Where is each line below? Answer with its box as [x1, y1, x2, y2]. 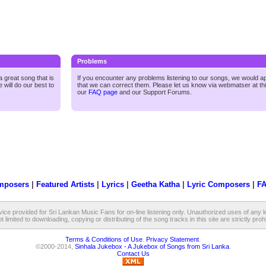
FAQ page [88, 88, 118, 96]
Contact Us [116, 249, 150, 257]
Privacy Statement [146, 235, 199, 243]
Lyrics [101, 180, 124, 189]
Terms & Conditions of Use [65, 235, 142, 243]
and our [118, 88, 143, 96]
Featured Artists [36, 180, 94, 189]
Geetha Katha [131, 180, 180, 189]
